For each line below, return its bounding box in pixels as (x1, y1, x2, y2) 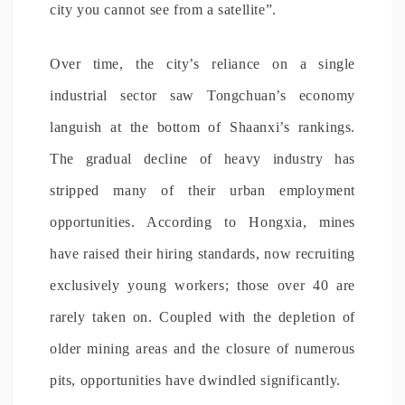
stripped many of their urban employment (50, 182, 355, 198)
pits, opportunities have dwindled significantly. (50, 372, 341, 388)
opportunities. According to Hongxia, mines (50, 213, 355, 230)
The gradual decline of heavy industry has (50, 150, 355, 166)
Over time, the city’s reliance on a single (50, 55, 355, 71)
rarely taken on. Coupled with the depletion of (50, 308, 355, 325)
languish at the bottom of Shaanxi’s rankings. (50, 118, 355, 135)
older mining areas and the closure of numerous (50, 340, 355, 356)
